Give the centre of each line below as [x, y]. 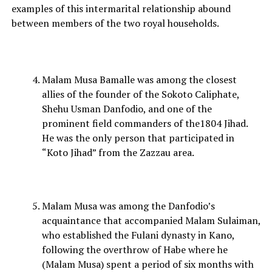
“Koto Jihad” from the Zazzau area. [118, 153]
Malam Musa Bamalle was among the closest [139, 80]
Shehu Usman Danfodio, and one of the [127, 109]
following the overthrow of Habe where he [134, 250]
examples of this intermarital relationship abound [121, 9]
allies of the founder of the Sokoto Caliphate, [140, 94]
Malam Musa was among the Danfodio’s [128, 206]
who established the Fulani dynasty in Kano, [138, 235]
